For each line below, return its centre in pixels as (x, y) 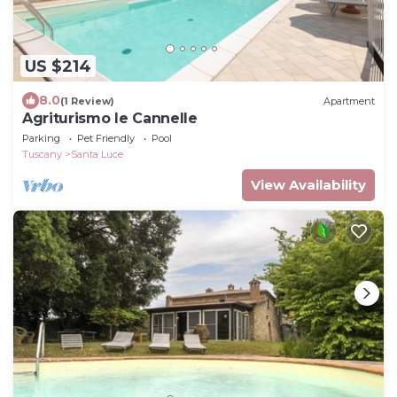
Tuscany (42, 155)
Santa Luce (97, 155)
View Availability (308, 185)
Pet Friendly (106, 139)
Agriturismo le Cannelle (110, 119)
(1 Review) (87, 101)
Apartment (349, 101)
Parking (41, 139)
